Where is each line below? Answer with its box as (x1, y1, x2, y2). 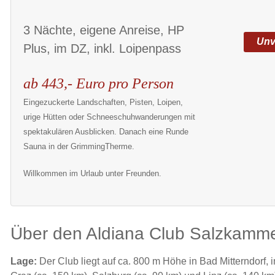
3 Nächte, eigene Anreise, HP (23, 23, 184, 37)
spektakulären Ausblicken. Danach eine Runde (23, 126, 188, 136)
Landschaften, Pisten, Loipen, (77, 97, 183, 107)
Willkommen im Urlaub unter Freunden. (23, 169, 161, 179)
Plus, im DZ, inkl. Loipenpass (23, 41, 181, 55)
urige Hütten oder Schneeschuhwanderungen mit (23, 112, 195, 122)
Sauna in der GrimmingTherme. (23, 141, 137, 151)
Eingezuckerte (23, 97, 77, 107)
